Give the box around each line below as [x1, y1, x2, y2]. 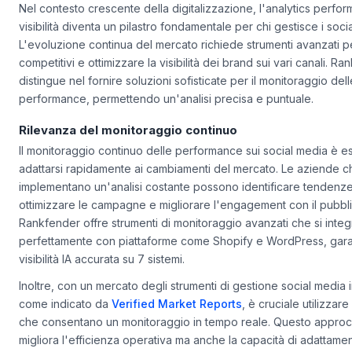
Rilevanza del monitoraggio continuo [19, 141, 237, 156]
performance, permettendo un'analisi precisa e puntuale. [19, 111, 313, 125]
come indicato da [19, 315, 112, 329]
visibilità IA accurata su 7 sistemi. [19, 271, 185, 285]
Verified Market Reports [112, 315, 242, 329]
